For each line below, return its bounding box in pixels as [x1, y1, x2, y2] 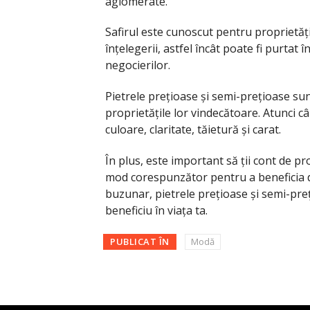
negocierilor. [105, 57, 170, 73]
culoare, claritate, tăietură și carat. [105, 122, 281, 138]
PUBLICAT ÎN [110, 235, 170, 248]
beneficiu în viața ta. [105, 203, 208, 219]
